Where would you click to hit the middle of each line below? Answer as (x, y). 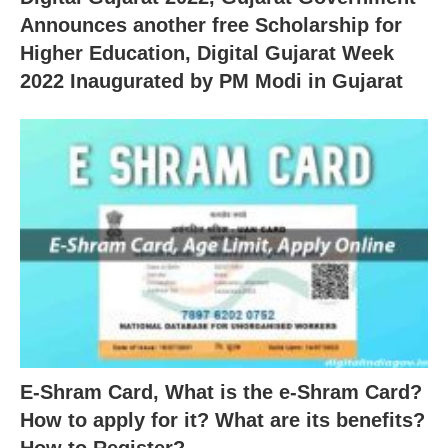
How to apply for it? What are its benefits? (222, 419)
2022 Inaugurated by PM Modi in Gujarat (211, 81)
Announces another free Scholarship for (211, 25)
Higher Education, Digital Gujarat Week (207, 53)
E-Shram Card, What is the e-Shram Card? (221, 391)
